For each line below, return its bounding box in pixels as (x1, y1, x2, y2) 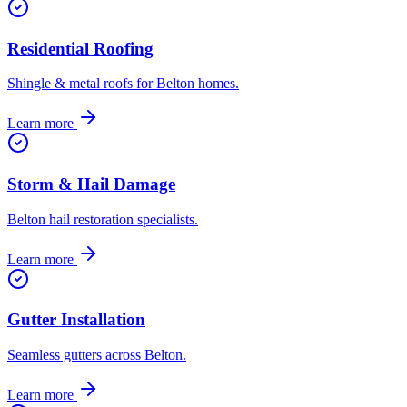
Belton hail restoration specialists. (7, 211, 198, 227)
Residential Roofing (7, 38, 154, 58)
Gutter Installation (7, 310, 145, 330)
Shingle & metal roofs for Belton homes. (7, 75, 239, 92)
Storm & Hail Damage (7, 174, 175, 194)
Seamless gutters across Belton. (7, 347, 186, 363)
